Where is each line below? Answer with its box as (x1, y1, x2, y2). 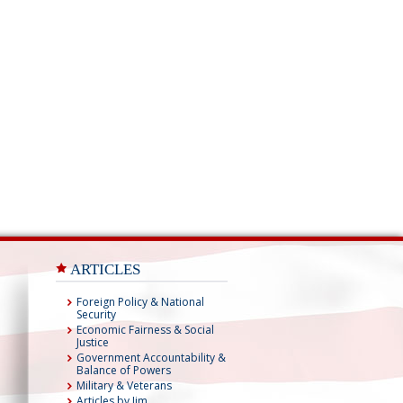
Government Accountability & (76, 350, 226, 365)
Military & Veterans (76, 378, 172, 393)
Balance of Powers (76, 363, 171, 378)
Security (76, 307, 116, 322)
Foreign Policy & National (76, 294, 204, 309)
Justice (76, 335, 109, 350)
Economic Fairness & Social (76, 322, 214, 337)
